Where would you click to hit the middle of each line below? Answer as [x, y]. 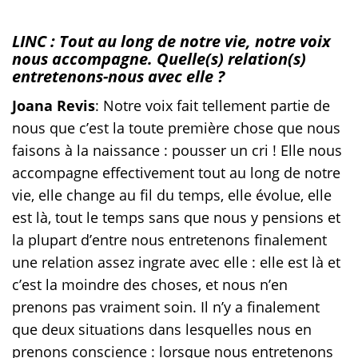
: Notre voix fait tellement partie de [213, 105]
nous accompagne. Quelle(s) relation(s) [159, 58]
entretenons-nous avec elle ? [120, 76]
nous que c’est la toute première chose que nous [176, 127]
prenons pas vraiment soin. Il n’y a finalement [166, 306]
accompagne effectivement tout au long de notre [176, 172]
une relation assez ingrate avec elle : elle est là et [176, 262]
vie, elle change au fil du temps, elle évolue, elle [172, 195]
